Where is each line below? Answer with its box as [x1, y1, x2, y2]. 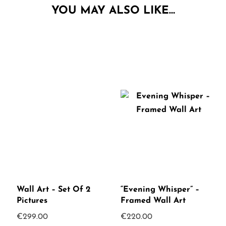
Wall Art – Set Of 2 [16, 186, 90, 194]
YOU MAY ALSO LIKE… [51, 5, 175, 17]
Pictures [16, 197, 47, 205]
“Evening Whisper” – [121, 186, 200, 194]
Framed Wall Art [121, 197, 186, 205]
